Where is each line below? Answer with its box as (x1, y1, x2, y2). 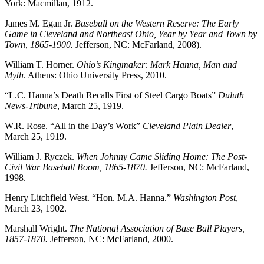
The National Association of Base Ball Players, (70, 223, 245, 233)
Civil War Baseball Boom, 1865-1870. (5, 161, 147, 172)
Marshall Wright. (5, 223, 70, 233)
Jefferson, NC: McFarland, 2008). (73, 39, 202, 49)
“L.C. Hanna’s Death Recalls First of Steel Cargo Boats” (5, 90, 218, 100)
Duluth (218, 90, 244, 100)
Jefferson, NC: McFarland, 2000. (48, 233, 173, 244)
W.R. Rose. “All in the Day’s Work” (5, 120, 143, 131)
